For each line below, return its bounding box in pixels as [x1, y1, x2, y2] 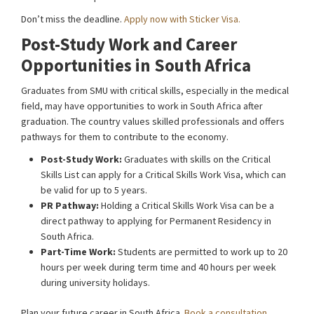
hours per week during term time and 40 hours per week [41, 261, 276, 273]
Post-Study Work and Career [21, 33, 237, 55]
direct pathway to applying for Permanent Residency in [41, 214, 271, 227]
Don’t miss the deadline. [21, 13, 124, 25]
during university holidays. [41, 276, 150, 289]
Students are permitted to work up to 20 [116, 245, 287, 258]
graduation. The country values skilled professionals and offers [21, 115, 285, 128]
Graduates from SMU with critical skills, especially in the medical [21, 84, 289, 97]
